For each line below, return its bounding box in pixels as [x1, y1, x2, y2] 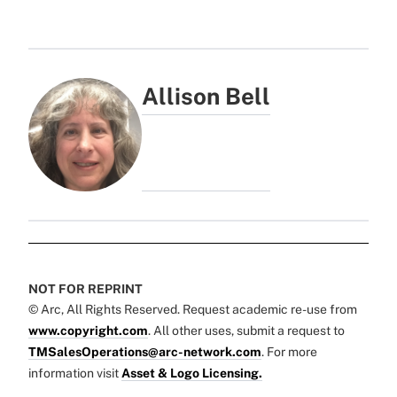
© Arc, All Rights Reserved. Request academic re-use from [28, 301, 357, 316]
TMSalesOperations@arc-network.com [28, 344, 261, 359]
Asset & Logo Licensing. [121, 365, 262, 380]
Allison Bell [142, 82, 270, 110]
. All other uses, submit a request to [148, 323, 345, 338]
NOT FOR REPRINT [28, 281, 143, 296]
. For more [261, 344, 317, 359]
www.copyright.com [28, 323, 148, 338]
